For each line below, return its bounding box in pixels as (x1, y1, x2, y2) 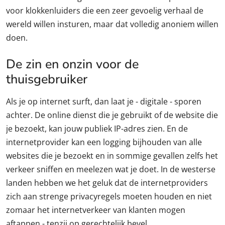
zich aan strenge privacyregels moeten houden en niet (6, 190, 212, 202)
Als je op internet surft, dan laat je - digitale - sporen (6, 95, 201, 107)
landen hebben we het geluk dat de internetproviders (6, 177, 208, 188)
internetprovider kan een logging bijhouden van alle (6, 136, 202, 148)
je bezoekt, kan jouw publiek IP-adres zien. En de (6, 123, 188, 134)
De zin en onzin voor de (6, 55, 139, 73)
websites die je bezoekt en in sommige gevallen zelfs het (6, 150, 218, 161)
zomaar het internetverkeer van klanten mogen (6, 204, 185, 215)
